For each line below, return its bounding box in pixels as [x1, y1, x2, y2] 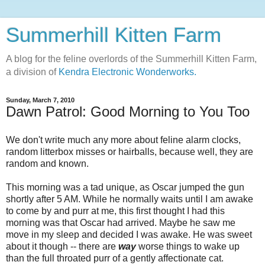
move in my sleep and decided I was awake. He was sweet [6, 229, 252, 240]
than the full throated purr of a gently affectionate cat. [6, 253, 224, 263]
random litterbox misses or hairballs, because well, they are [6, 146, 253, 157]
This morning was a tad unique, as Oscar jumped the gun [6, 182, 244, 192]
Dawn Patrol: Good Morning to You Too [6, 104, 250, 119]
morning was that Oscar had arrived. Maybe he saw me [6, 217, 235, 228]
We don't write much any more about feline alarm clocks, [6, 134, 241, 145]
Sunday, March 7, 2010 [6, 96, 75, 104]
